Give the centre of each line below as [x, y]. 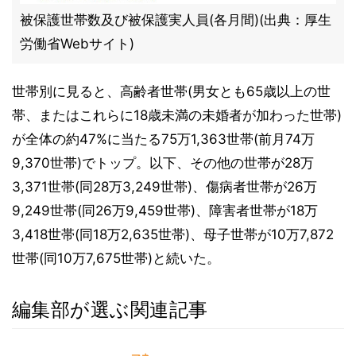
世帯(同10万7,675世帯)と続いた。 [116, 258]
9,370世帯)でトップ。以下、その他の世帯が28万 [163, 163]
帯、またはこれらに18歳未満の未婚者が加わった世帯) [177, 115]
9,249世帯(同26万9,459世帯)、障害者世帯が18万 [165, 211]
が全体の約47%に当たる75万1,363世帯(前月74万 [163, 139]
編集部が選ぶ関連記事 [110, 310]
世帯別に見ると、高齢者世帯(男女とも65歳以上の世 [171, 91]
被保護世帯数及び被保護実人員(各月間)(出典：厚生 [176, 20]
